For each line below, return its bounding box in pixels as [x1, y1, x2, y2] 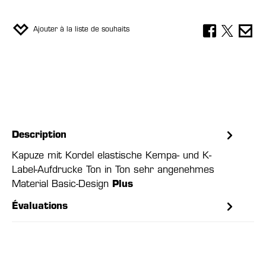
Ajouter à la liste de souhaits [33, 26, 129, 33]
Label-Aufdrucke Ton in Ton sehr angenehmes [12, 166, 214, 175]
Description [12, 131, 66, 140]
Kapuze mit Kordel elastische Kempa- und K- [12, 151, 211, 161]
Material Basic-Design [12, 180, 112, 189]
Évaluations [12, 202, 68, 211]
